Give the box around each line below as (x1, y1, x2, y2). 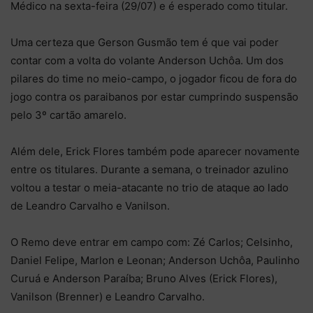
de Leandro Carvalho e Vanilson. (10, 198, 170, 212)
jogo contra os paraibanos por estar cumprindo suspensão (10, 89, 298, 103)
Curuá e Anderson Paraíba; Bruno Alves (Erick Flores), (10, 271, 277, 285)
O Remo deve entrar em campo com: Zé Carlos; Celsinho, (10, 235, 293, 249)
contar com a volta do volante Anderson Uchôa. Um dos (10, 53, 284, 67)
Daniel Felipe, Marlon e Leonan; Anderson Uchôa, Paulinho (10, 253, 300, 267)
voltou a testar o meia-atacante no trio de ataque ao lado (10, 180, 289, 194)
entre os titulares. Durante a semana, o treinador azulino (10, 162, 289, 176)
